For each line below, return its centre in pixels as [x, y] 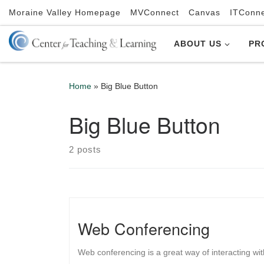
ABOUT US [198, 44]
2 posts [85, 149]
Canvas [204, 12]
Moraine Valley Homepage [65, 12]
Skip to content [47, 16]
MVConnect [155, 12]
